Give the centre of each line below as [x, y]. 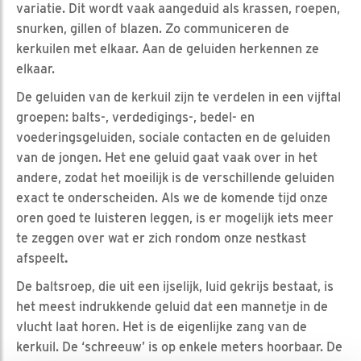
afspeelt [40, 258]
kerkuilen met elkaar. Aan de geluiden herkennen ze [168, 48]
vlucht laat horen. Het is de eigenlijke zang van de [162, 326]
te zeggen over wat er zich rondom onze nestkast [161, 238]
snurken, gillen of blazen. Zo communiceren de [153, 28]
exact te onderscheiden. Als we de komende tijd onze [172, 197]
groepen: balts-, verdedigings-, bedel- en [135, 117]
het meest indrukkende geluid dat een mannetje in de [172, 306]
